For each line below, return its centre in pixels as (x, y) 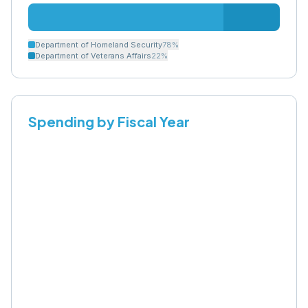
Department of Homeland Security (99, 45)
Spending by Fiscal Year (109, 121)
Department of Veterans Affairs (93, 56)
